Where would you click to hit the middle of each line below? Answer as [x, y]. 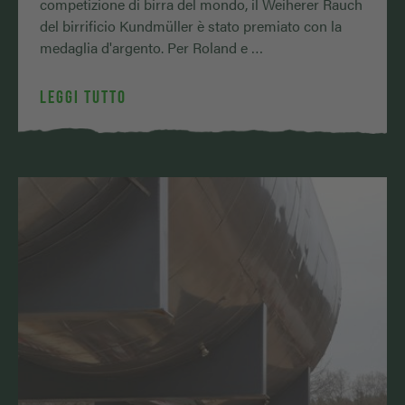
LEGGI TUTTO [83, 96]
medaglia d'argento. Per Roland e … [151, 47]
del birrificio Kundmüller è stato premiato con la [191, 25]
